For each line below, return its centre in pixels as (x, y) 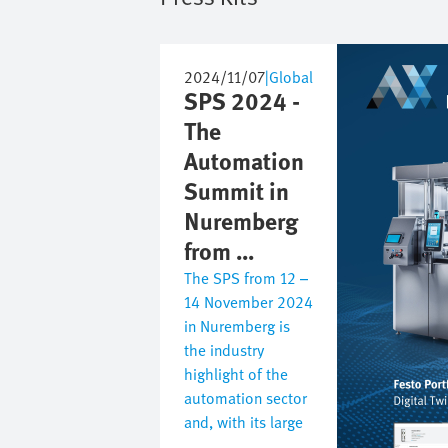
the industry (224, 349)
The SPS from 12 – (246, 277)
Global (291, 76)
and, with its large (243, 421)
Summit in (236, 190)
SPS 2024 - (242, 100)
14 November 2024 (248, 301)
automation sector (245, 397)
